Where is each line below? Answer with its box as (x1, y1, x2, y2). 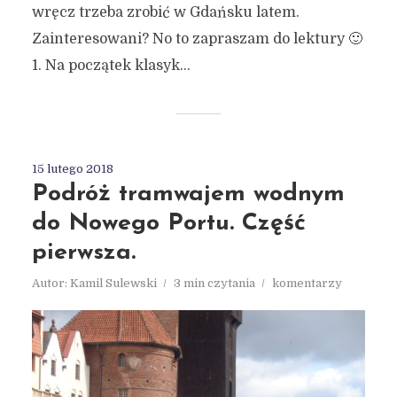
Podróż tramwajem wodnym (31, 182, 345, 206)
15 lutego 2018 (31, 161, 113, 175)
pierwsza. (31, 240, 136, 265)
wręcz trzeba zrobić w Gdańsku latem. (31, 4, 300, 20)
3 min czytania (173, 276, 255, 290)
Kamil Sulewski (69, 276, 157, 290)
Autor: (31, 276, 70, 290)
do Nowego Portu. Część (31, 211, 306, 236)
